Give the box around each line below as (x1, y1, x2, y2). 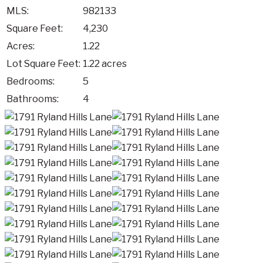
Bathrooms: (6, 93, 59, 104)
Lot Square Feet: (6, 58, 80, 69)
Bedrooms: (6, 75, 55, 87)
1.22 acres (83, 58, 127, 69)
